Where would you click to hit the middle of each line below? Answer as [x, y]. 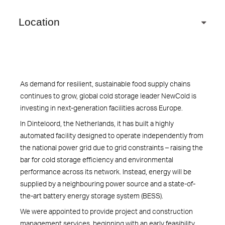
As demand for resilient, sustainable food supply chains [105, 83]
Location [39, 22]
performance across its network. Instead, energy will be [106, 171]
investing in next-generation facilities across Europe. [103, 107]
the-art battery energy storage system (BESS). [92, 195]
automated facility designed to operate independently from [112, 135]
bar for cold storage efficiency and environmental [97, 159]
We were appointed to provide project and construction [106, 211]
